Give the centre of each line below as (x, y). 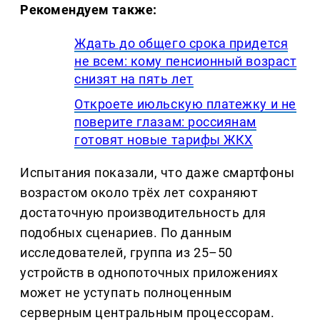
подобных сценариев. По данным (126, 233)
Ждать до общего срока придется (181, 44)
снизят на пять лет (134, 79)
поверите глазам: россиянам (166, 122)
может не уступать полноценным (126, 293)
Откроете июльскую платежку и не (185, 104)
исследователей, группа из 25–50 (126, 253)
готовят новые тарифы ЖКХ (164, 140)
